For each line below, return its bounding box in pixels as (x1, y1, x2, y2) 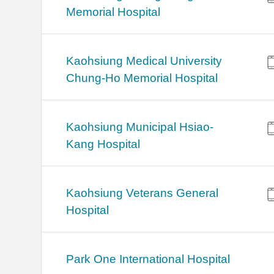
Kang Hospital (66, 138, 141, 151)
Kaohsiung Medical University (66, 54, 223, 68)
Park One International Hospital (66, 253, 231, 266)
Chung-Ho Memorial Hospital (66, 72, 218, 85)
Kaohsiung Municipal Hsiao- (66, 120, 214, 134)
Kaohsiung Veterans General (66, 187, 219, 200)
